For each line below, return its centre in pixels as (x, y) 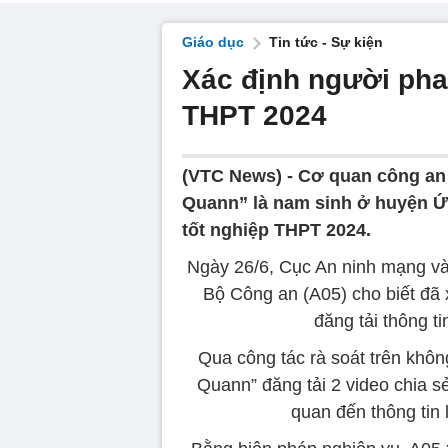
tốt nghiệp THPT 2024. (276, 230)
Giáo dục (213, 42)
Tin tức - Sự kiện (326, 42)
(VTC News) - (240, 176)
